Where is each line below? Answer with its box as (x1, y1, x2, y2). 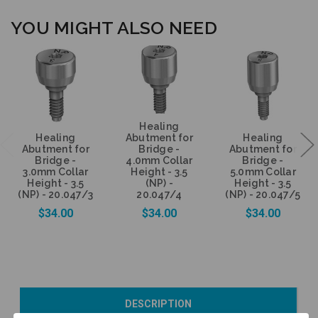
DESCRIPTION (125, 298, 192, 310)
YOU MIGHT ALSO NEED (11, 16, 217, 38)
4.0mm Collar (126, 155, 193, 167)
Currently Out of (231, 292, 295, 303)
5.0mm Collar (229, 166, 296, 178)
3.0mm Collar (23, 166, 89, 178)
